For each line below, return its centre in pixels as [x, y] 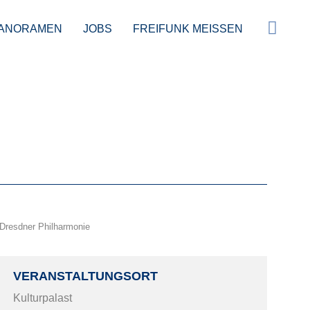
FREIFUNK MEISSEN [184, 28]
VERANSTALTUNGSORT [86, 276]
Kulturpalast [43, 298]
